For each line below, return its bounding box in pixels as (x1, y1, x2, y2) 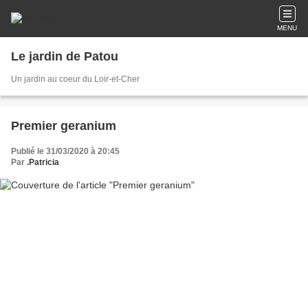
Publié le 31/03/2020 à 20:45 (11, 146, 120, 156)
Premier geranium (11, 119, 116, 133)
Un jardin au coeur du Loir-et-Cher (11, 74, 140, 84)
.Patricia (27, 157, 59, 167)
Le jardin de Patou (11, 49, 118, 63)
